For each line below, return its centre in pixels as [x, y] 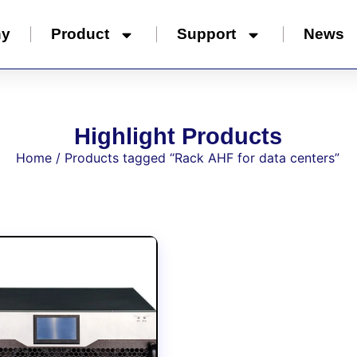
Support [207, 34]
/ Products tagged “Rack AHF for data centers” [196, 158]
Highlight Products [178, 136]
